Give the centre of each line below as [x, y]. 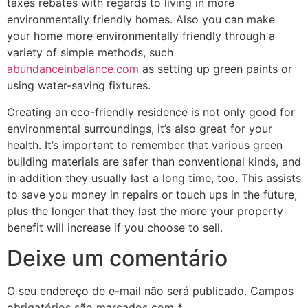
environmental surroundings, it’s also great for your [140, 128]
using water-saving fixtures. [79, 86]
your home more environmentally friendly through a [141, 36]
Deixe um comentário [117, 258]
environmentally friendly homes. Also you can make [141, 20]
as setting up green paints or [216, 69]
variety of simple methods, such [90, 53]
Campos [272, 291]
